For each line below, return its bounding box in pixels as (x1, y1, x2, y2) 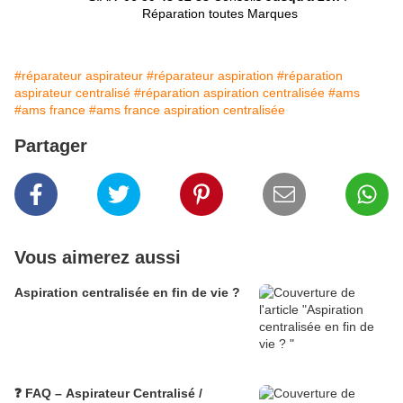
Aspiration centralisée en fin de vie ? (14, 285, 240, 300)
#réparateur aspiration (147, 68, 273, 84)
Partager (14, 136, 87, 157)
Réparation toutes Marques (141, 6, 298, 22)
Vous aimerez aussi (14, 247, 181, 268)
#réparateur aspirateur (14, 68, 143, 84)
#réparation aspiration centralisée (134, 85, 325, 101)
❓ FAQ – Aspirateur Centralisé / (14, 386, 202, 401)
